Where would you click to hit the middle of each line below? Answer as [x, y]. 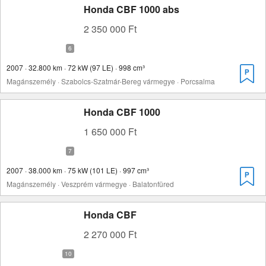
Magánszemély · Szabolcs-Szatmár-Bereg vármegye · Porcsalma [111, 81]
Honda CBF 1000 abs [132, 9]
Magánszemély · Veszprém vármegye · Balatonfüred [90, 184]
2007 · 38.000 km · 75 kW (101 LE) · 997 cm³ [78, 170]
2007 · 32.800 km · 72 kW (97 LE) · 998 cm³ [76, 67]
